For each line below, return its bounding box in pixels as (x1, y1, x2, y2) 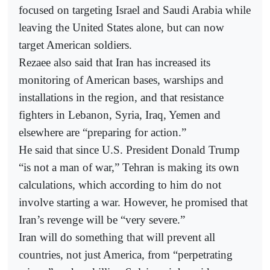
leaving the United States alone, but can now (19, 20, 224, 34)
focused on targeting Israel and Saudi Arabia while (19, 3, 251, 16)
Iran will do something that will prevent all (19, 230, 215, 243)
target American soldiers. (19, 38, 132, 51)
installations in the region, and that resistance (19, 90, 224, 104)
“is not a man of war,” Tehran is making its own (19, 160, 239, 174)
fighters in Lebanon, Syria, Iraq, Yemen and (19, 108, 221, 121)
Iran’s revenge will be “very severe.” (19, 213, 185, 226)
